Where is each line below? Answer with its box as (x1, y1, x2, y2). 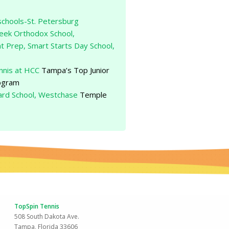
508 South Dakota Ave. (14, 212, 79, 221)
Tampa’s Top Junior (39, 64, 110, 75)
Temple (78, 89, 107, 100)
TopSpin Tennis (14, 201, 59, 211)
